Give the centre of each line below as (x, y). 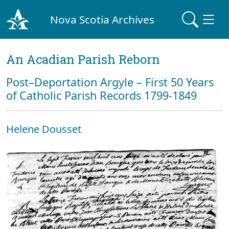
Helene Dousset (44, 129)
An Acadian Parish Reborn (83, 59)
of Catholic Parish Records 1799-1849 (101, 95)
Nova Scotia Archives (102, 19)
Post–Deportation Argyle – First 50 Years (110, 82)
